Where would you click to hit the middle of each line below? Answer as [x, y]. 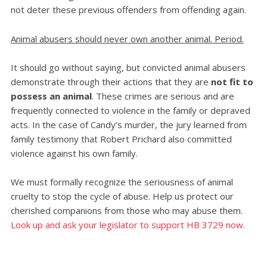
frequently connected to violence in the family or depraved [130, 111]
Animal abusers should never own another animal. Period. [127, 38]
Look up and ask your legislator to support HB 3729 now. [128, 225]
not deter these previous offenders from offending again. [128, 10]
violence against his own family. [74, 153]
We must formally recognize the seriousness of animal [122, 182]
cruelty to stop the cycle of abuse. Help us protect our [122, 196]
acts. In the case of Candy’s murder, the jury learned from [128, 125]
